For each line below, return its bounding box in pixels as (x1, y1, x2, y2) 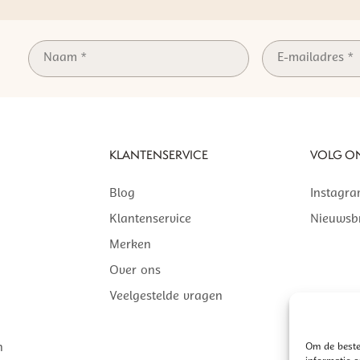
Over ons (108, 264, 161, 277)
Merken (108, 239, 151, 252)
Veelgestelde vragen (108, 290, 223, 303)
